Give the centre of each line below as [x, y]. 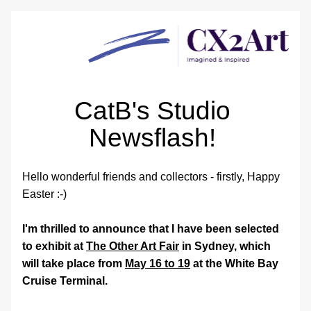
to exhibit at [54, 246]
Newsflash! [155, 138]
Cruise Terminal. [65, 281]
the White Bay [241, 263]
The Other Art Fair [133, 246]
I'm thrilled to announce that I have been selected [151, 229]
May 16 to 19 [158, 263]
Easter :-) [46, 194]
